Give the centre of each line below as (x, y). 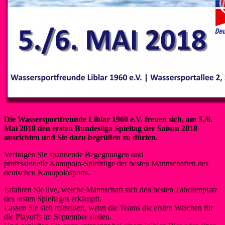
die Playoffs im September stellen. (58, 216)
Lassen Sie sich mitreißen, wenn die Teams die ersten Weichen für (108, 207)
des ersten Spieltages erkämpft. (53, 198)
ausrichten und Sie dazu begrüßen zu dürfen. (81, 137)
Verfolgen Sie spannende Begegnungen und (74, 154)
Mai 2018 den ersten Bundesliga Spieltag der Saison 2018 (101, 128)
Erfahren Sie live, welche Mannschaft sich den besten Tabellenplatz (111, 189)
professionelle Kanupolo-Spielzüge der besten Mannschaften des (106, 163)
